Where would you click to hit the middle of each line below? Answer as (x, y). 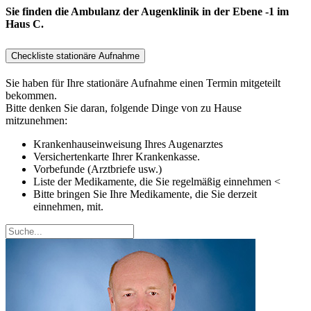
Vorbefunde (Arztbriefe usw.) (98, 169)
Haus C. (25, 24)
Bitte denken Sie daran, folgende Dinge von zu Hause (124, 108)
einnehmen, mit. (68, 206)
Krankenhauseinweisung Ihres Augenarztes (128, 144)
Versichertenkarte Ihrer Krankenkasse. (117, 156)
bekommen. (31, 95)
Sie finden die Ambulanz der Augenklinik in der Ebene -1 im (147, 11)
